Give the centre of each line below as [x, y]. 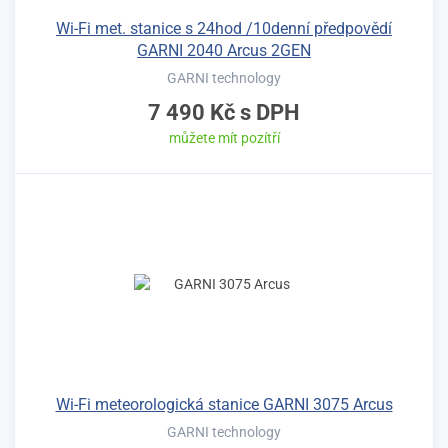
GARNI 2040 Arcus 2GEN [224, 50]
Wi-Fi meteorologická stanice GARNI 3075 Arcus [224, 404]
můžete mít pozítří [224, 137]
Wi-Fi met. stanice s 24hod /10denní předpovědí [224, 28]
